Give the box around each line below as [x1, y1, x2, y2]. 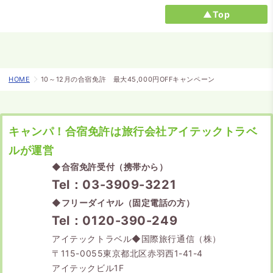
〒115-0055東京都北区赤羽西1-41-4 [52, 247, 204, 258]
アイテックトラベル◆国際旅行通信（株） [52, 233, 221, 244]
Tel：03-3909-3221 [52, 177, 177, 192]
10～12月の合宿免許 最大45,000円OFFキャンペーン [40, 75, 215, 84]
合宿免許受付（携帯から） [61, 161, 168, 172]
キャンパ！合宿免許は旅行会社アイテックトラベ [9, 124, 258, 138]
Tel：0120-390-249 [52, 213, 178, 228]
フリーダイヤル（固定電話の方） [61, 197, 195, 208]
